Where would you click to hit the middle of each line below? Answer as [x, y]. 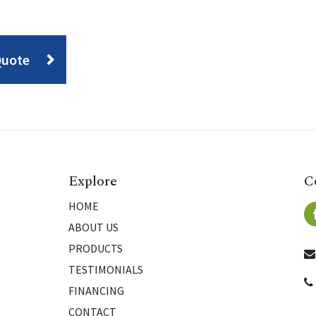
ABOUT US [94, 227]
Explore [93, 181]
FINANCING [97, 291]
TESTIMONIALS [106, 269]
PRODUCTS [96, 248]
